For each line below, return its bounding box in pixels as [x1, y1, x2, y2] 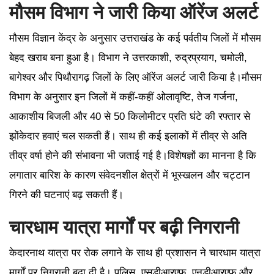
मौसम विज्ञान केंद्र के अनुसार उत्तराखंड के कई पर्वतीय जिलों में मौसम [9, 32, 261, 44]
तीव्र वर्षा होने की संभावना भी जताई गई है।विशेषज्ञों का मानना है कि [9, 149, 256, 161]
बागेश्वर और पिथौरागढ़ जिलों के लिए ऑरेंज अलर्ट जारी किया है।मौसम [9, 71, 262, 83]
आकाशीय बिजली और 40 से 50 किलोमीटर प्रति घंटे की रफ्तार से [9, 110, 250, 122]
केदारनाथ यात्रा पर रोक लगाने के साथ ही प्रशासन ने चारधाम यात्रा [9, 246, 261, 259]
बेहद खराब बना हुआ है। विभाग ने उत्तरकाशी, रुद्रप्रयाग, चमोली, [9, 51, 247, 64]
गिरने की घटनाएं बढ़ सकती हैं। [9, 188, 124, 201]
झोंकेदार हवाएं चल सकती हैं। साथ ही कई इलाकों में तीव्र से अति [9, 130, 247, 142]
